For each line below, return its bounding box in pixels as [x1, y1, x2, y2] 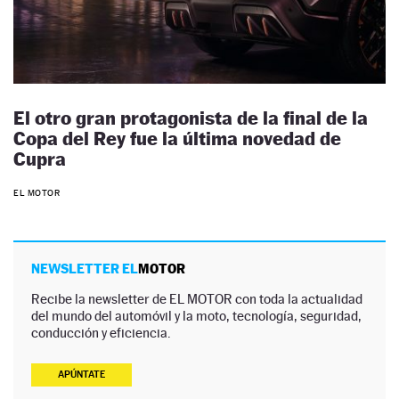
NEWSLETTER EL [31, 261, 138, 277]
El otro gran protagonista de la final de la [13, 106, 368, 129]
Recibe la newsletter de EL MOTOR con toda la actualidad [31, 291, 362, 307]
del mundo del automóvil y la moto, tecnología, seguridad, [31, 308, 362, 324]
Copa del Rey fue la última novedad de [13, 126, 341, 150]
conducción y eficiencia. [31, 325, 171, 341]
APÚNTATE [58, 369, 105, 381]
